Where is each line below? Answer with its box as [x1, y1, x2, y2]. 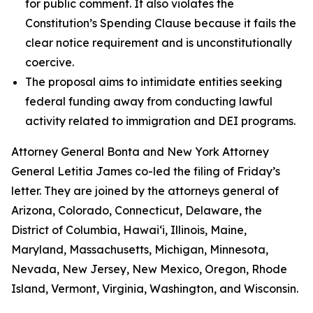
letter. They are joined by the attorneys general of [11, 184, 279, 198]
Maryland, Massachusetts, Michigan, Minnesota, [11, 242, 268, 256]
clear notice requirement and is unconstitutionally [25, 36, 292, 50]
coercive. [25, 55, 74, 69]
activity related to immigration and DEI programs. [25, 114, 298, 128]
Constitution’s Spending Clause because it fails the [25, 16, 296, 30]
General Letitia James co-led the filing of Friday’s [11, 164, 280, 178]
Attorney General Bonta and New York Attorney [11, 145, 269, 159]
